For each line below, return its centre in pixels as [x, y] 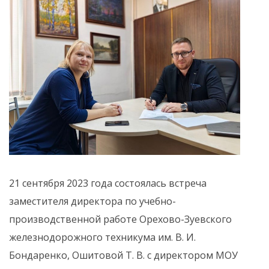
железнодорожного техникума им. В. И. [102, 237]
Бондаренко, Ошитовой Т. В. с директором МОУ [123, 255]
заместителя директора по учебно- [92, 201]
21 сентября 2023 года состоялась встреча [108, 183]
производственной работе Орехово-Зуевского [120, 219]
